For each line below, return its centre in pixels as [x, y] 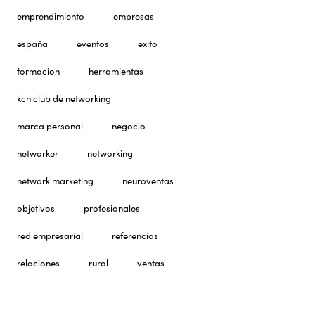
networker [38, 153]
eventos [93, 44]
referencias [135, 236]
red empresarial [50, 236]
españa [33, 44]
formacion [39, 71]
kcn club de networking [64, 98]
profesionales [112, 208]
